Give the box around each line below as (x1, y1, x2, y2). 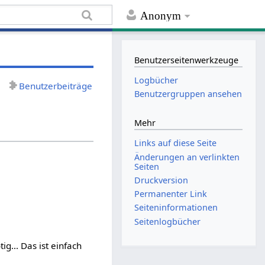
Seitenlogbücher (134, 215, 201, 227)
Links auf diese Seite (134, 137, 217, 149)
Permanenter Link (134, 188, 208, 200)
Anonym (140, 9, 182, 22)
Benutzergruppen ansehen (134, 88, 243, 100)
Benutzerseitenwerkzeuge (134, 54, 239, 66)
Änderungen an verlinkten (134, 151, 240, 163)
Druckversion (134, 174, 189, 186)
